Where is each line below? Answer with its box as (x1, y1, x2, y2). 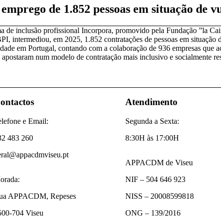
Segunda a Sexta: (125, 117, 180, 126)
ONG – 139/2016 (125, 209, 181, 218)
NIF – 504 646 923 (125, 175, 186, 184)
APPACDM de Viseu (125, 158, 193, 167)
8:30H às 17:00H (125, 134, 180, 143)
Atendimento (125, 97, 178, 108)
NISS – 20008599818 (125, 192, 194, 201)
